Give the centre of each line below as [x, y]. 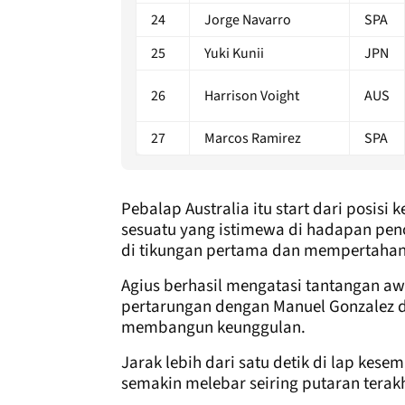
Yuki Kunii [234, 53]
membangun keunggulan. [213, 327]
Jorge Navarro [248, 19]
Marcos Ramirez [253, 138]
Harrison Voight [252, 95]
